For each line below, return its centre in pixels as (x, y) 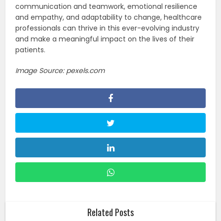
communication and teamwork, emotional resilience (107, 6)
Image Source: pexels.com (60, 70)
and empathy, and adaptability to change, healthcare (109, 17)
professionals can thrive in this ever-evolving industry (108, 28)
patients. (31, 50)
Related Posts (110, 212)
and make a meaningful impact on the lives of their (105, 39)
